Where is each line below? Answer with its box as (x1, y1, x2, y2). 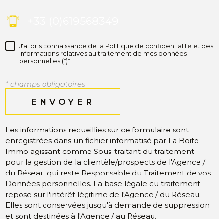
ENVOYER (31, 96, 95, 107)
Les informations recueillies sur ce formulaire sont (5, 125, 189, 135)
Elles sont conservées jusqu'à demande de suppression (5, 200, 210, 210)
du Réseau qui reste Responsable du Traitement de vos (5, 168, 211, 178)
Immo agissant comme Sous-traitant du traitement (5, 147, 194, 156)
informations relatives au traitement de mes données (19, 49, 187, 58)
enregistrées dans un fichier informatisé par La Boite (5, 136, 199, 146)
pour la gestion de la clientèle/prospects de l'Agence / (5, 157, 205, 167)
